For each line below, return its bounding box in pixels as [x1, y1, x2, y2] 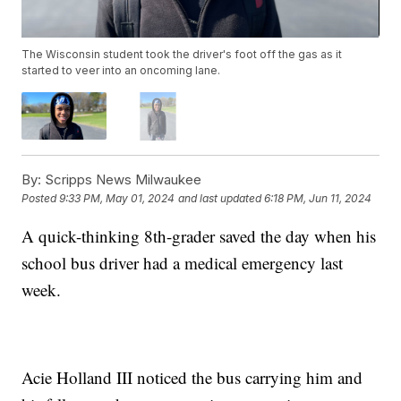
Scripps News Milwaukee [41, 170, 202, 188]
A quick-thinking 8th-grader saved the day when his [21, 224, 377, 247]
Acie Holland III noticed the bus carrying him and [21, 365, 363, 388]
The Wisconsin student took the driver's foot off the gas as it [21, 47, 343, 62]
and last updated [178, 192, 262, 206]
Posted [21, 192, 60, 206]
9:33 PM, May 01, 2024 [59, 192, 175, 206]
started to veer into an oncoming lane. [21, 64, 221, 78]
